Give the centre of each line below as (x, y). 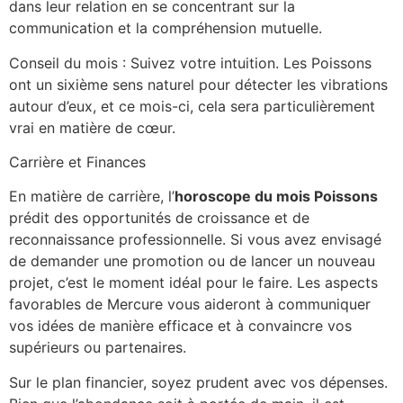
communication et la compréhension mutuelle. (166, 28)
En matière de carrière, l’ (92, 197)
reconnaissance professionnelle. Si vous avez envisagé (195, 240)
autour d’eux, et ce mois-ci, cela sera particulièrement (192, 106)
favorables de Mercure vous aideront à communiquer (190, 304)
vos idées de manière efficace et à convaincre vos (180, 326)
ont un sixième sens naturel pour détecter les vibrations (198, 84)
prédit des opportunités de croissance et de (159, 218)
